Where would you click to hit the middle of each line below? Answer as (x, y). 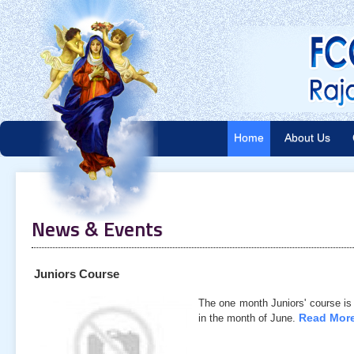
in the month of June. (249, 318)
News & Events (97, 229)
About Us (307, 137)
